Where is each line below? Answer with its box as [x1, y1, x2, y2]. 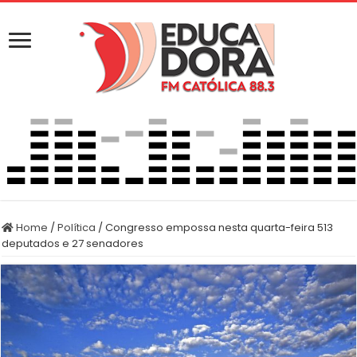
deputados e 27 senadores [2, 235, 144, 251]
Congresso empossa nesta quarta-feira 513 [105, 219, 334, 235]
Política [57, 219, 96, 235]
